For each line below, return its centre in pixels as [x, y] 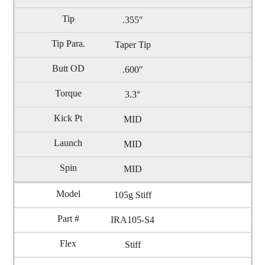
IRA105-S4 [132, 220]
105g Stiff [132, 195]
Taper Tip [132, 45]
